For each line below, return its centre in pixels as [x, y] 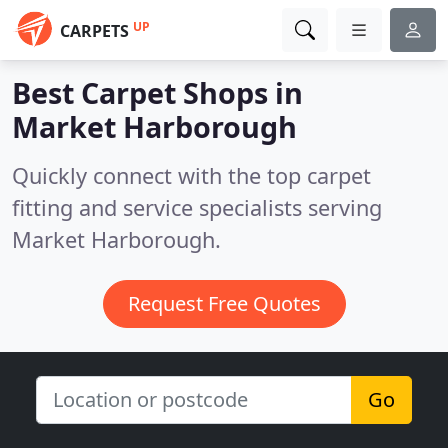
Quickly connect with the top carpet [191, 175]
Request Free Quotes [224, 303]
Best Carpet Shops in [157, 92]
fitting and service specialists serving [197, 207]
